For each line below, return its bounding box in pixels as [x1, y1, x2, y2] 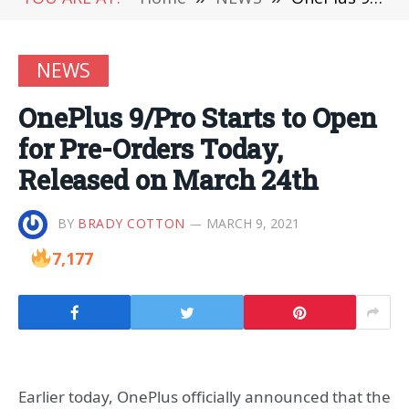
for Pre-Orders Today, [18, 131, 283, 166]
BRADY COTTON [78, 214, 185, 232]
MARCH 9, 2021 [205, 214, 299, 232]
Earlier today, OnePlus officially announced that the [18, 386, 391, 407]
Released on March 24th [18, 163, 319, 197]
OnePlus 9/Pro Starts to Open [18, 100, 377, 135]
